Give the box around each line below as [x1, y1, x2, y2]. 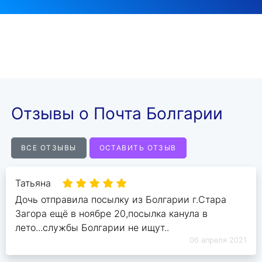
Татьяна [15, 177, 51, 189]
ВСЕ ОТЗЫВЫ [21, 143, 77, 153]
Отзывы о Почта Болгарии [11, 104, 223, 124]
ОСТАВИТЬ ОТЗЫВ [99, 143, 177, 153]
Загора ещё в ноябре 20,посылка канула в [15, 208, 208, 220]
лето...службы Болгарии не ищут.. [15, 222, 169, 234]
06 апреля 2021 [189, 236, 247, 245]
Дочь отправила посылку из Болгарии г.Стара [15, 194, 226, 206]
